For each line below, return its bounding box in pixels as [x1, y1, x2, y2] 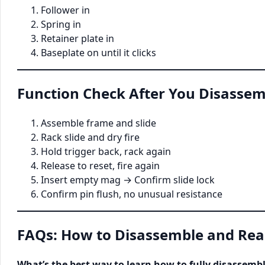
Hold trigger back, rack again [41, 145, 171, 159]
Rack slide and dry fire [41, 131, 140, 144]
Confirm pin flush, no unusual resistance [41, 188, 222, 201]
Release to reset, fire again [41, 159, 160, 173]
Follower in [41, 4, 90, 17]
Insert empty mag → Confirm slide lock [41, 173, 215, 187]
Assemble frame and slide [41, 117, 156, 130]
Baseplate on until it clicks [41, 46, 156, 60]
